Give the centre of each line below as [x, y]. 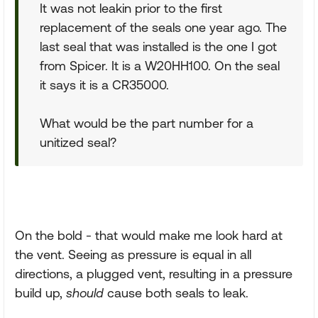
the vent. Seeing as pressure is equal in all [133, 254]
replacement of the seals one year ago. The [163, 27]
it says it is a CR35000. [104, 85]
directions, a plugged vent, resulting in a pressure [154, 274]
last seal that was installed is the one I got [158, 46]
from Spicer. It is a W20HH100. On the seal [160, 66]
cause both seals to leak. [176, 293]
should [85, 293]
